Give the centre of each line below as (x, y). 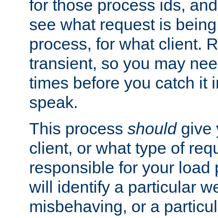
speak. (54, 102)
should (152, 129)
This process (78, 129)
